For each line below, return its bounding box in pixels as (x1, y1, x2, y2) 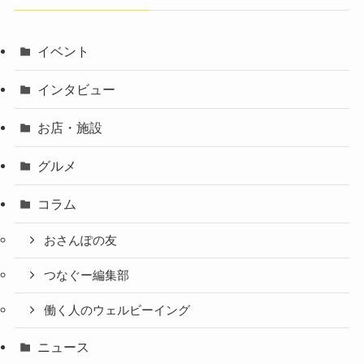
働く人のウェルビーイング (44, 303, 191, 317)
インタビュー (37, 81, 116, 97)
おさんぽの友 (44, 234, 118, 248)
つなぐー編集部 (44, 269, 130, 283)
